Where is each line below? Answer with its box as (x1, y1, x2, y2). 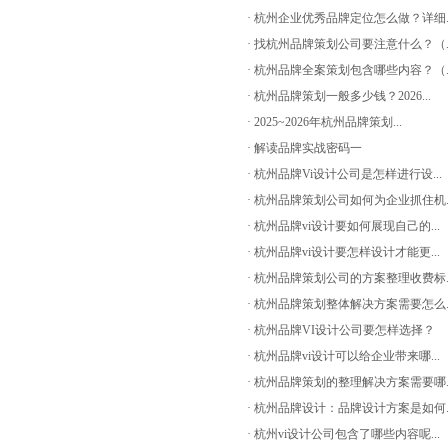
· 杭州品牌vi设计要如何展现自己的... (247, 219, 440, 233)
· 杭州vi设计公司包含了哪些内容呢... (247, 427, 440, 441)
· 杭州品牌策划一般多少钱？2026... (247, 89, 431, 103)
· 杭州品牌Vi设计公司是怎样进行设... (247, 167, 442, 181)
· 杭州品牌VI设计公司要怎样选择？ (247, 323, 435, 337)
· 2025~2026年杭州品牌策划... (247, 115, 402, 129)
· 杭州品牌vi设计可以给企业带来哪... (247, 349, 440, 363)
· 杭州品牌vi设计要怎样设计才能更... (247, 245, 440, 259)
